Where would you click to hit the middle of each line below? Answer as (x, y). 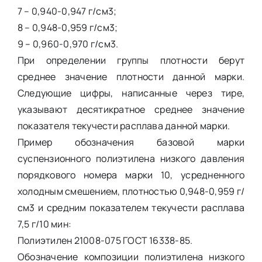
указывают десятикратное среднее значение (131, 109)
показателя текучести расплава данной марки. (124, 125)
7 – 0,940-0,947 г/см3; (67, 11)
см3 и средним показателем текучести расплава (131, 207)
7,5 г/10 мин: (44, 224)
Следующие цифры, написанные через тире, (131, 93)
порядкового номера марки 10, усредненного (131, 175)
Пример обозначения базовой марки (131, 142)
